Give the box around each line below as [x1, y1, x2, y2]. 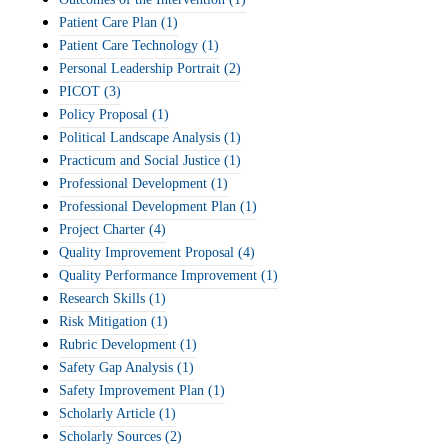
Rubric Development [59, 337, 176, 352]
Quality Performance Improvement [59, 268, 257, 283]
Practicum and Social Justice [59, 153, 220, 168]
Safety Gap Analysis [59, 360, 173, 375]
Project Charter [59, 222, 145, 237]
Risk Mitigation [59, 314, 147, 329]
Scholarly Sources [59, 429, 161, 444]
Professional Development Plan [59, 199, 236, 214]
